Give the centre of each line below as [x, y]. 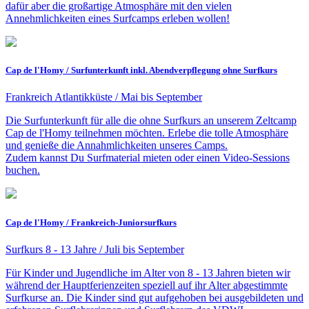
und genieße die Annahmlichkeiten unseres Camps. [117, 146]
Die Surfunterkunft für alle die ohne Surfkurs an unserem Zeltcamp [151, 121]
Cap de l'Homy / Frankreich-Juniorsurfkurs [91, 222]
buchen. [23, 170]
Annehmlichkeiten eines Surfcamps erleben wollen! [118, 19]
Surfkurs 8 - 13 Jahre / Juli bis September [95, 249]
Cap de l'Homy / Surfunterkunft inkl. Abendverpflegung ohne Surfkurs [141, 70]
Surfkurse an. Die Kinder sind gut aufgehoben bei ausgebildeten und [154, 297]
